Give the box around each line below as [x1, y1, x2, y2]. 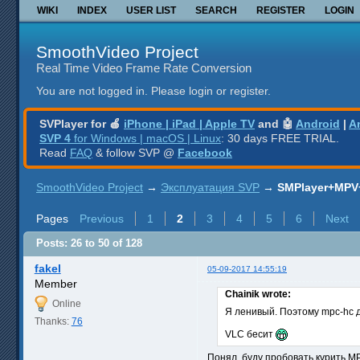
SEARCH [195, 4, 237, 16]
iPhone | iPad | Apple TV [124, 117, 255, 130]
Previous [80, 211, 124, 225]
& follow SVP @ [92, 145, 178, 159]
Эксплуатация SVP [161, 180, 260, 194]
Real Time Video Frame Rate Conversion [36, 60, 252, 75]
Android [296, 117, 340, 130]
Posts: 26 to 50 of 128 [36, 237, 142, 250]
